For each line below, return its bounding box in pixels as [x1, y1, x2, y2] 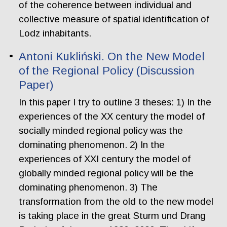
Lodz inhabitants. [19, 27, 92, 39]
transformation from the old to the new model [19, 196, 214, 207]
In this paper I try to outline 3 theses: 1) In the [19, 96, 212, 107]
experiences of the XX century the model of [19, 110, 205, 122]
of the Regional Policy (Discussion [19, 64, 195, 78]
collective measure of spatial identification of [19, 13, 210, 24]
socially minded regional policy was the [19, 125, 183, 136]
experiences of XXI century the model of [19, 153, 191, 164]
